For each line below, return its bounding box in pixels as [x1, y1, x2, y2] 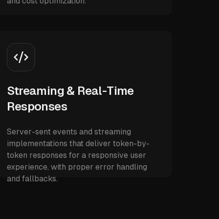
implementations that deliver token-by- [7, 139, 150, 148]
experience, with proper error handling [7, 162, 148, 172]
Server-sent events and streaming [7, 127, 131, 136]
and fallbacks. [7, 174, 58, 183]
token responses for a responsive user [7, 151, 147, 160]
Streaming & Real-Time [7, 84, 134, 97]
